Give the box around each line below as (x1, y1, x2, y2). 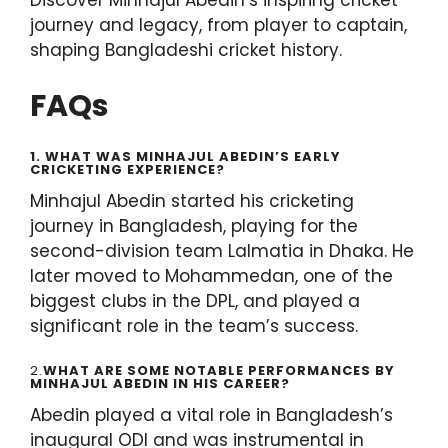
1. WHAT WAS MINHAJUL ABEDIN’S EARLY (30, 146, 341, 166)
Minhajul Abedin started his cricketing (30, 188, 354, 213)
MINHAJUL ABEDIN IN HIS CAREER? (30, 374, 290, 394)
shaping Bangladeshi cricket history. (30, 37, 342, 62)
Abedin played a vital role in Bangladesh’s (30, 403, 393, 428)
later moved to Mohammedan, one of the (30, 263, 393, 288)
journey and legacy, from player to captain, (30, 12, 407, 37)
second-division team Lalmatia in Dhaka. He (30, 238, 414, 263)
